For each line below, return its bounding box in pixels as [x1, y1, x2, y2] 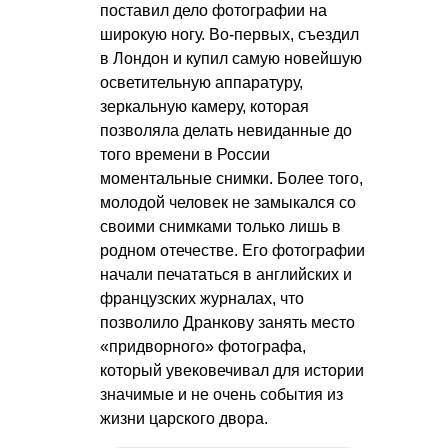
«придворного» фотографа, [100, 337, 306, 355]
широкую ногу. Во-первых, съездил [100, 25, 359, 43]
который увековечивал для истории [100, 361, 364, 379]
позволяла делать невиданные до [100, 121, 352, 139]
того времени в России [100, 145, 270, 163]
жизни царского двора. [100, 409, 268, 427]
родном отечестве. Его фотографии [100, 241, 365, 259]
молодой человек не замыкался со [100, 193, 356, 211]
